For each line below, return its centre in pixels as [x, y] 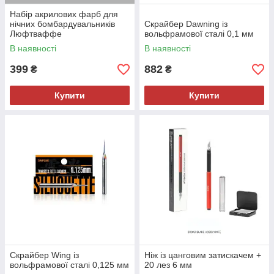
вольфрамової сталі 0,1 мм [199, 34]
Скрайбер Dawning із [186, 24]
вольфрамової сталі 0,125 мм [69, 265]
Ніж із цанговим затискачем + [203, 255]
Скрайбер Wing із [44, 255]
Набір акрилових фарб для [64, 14]
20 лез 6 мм [168, 265]
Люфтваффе [36, 34]
